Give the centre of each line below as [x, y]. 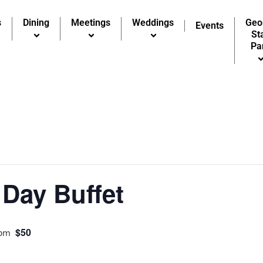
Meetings [91, 23]
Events [210, 26]
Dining [36, 23]
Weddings [153, 23]
